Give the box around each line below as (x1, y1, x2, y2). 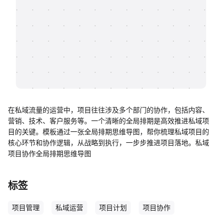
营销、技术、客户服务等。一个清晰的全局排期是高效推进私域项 (8, 116, 209, 125)
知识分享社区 (38, 17, 79, 26)
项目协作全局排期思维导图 (8, 149, 91, 158)
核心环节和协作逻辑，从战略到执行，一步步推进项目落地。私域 (8, 138, 209, 147)
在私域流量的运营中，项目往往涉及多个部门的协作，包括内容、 (8, 106, 209, 114)
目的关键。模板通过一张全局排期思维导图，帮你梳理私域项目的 (8, 127, 209, 136)
